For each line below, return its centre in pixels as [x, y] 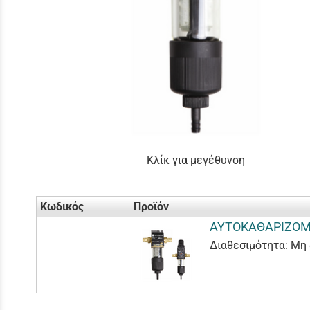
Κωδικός [62, 207]
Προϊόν [151, 207]
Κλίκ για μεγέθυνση [195, 160]
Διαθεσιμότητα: [249, 245]
